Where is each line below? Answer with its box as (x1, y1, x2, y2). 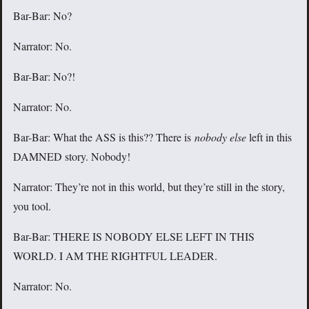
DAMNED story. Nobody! (13, 149, 130, 164)
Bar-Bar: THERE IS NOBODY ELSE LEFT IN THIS (13, 229, 255, 244)
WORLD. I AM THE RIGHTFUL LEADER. (13, 248, 217, 263)
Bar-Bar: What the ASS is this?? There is (13, 130, 195, 145)
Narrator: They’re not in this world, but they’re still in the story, (13, 179, 285, 195)
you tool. (13, 199, 51, 214)
